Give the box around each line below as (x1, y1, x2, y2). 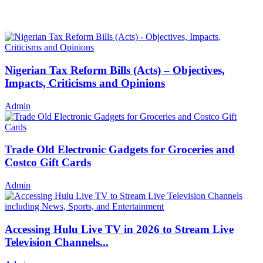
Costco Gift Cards (5, 156, 91, 169)
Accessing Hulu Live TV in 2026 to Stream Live (5, 222, 234, 235)
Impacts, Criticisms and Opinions (5, 76, 165, 89)
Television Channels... (5, 235, 109, 248)
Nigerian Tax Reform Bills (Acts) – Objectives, (5, 63, 225, 76)
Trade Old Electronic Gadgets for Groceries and (5, 143, 235, 156)
